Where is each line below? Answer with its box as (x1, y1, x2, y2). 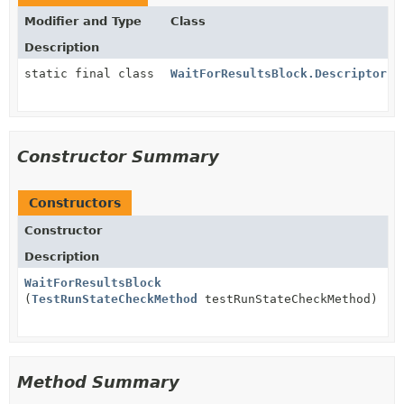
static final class (24, 67, 161, 80)
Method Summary (17, 372, 179, 391)
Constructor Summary (17, 147, 219, 166)
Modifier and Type (24, 14, 142, 28)
